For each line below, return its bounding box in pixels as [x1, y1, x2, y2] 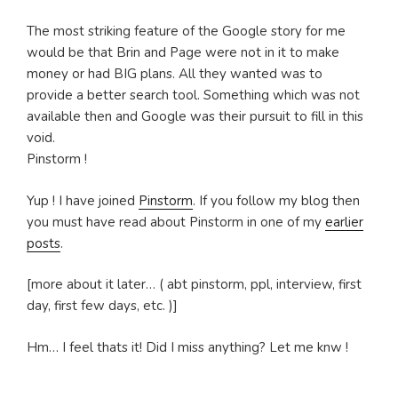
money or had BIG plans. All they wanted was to [27, 65, 322, 84]
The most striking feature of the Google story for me [27, 22, 346, 41]
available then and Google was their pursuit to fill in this [27, 107, 363, 126]
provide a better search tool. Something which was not [27, 86, 360, 105]
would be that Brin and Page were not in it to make [27, 44, 339, 62]
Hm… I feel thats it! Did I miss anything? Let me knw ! [27, 338, 348, 356]
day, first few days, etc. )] [27, 297, 178, 315]
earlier [325, 212, 363, 231]
